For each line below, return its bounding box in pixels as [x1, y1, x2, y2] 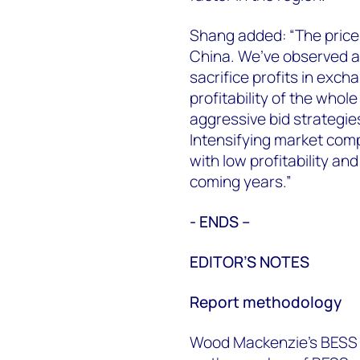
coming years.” [189, 171, 292, 193]
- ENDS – [189, 211, 250, 233]
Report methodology [189, 292, 342, 313]
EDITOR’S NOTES [189, 252, 309, 273]
